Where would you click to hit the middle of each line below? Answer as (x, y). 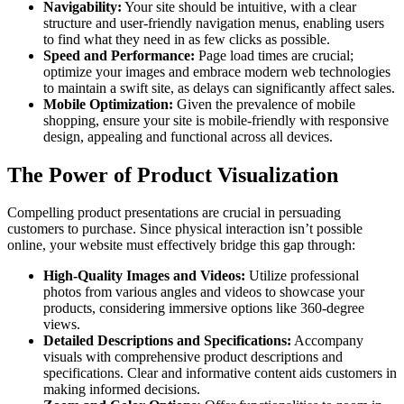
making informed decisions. (122, 390)
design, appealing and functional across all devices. (188, 136)
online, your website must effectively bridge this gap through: (181, 245)
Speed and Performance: (119, 55)
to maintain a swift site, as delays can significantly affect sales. (219, 87)
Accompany (327, 341)
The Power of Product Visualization (173, 174)
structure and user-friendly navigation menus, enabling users (214, 23)
